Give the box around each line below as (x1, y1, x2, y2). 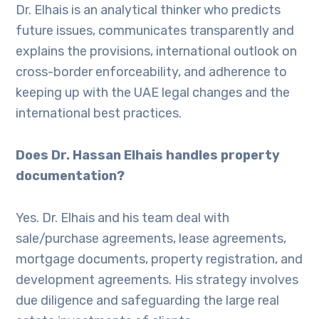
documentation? (16, 168, 125, 184)
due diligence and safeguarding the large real (16, 293, 280, 308)
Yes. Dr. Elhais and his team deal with (16, 210, 230, 226)
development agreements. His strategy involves (16, 272, 299, 288)
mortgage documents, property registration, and (16, 251, 303, 267)
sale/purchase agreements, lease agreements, (16, 231, 287, 246)
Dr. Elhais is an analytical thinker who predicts (16, 2, 281, 18)
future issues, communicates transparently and (16, 23, 295, 38)
